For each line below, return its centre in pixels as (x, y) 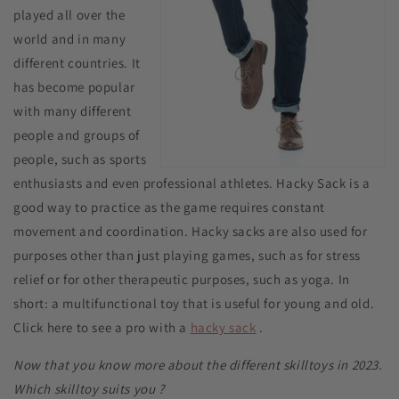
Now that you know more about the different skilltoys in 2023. (198, 364)
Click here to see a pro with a (102, 327)
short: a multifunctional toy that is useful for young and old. (194, 303)
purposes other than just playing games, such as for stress (187, 255)
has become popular (74, 86)
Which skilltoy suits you (85, 388)
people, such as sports (80, 159)
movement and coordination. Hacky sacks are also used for (191, 231)
